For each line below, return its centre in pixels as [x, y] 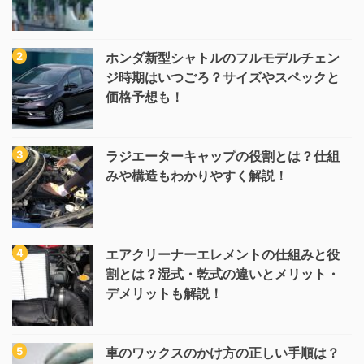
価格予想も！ [145, 97]
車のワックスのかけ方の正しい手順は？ [223, 353]
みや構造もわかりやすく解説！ [197, 176]
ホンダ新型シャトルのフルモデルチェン [223, 58]
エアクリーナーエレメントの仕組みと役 [223, 255]
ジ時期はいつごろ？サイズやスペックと [223, 78]
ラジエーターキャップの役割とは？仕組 [223, 156]
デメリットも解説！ [164, 294]
